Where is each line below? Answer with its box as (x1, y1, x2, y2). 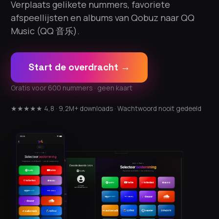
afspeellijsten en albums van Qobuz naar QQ (11, 12, 195, 23)
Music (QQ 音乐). (11, 25, 80, 37)
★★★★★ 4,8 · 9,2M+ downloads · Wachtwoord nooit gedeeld (11, 104, 201, 113)
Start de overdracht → (28, 61, 130, 73)
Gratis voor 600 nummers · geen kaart (11, 83, 132, 92)
